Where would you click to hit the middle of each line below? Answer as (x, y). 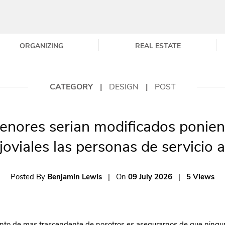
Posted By (29, 177)
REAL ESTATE (158, 46)
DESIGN (125, 87)
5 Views (200, 177)
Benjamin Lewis (75, 177)
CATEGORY (72, 87)
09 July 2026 (150, 177)
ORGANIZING (42, 46)
